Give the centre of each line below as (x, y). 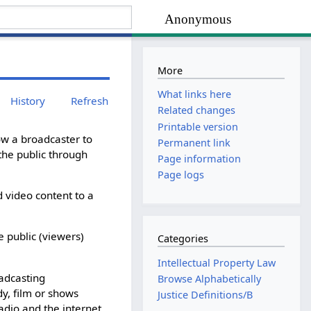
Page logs (181, 175)
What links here (195, 94)
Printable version (198, 126)
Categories (183, 239)
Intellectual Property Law (217, 262)
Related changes (197, 110)
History (28, 100)
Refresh (90, 100)
